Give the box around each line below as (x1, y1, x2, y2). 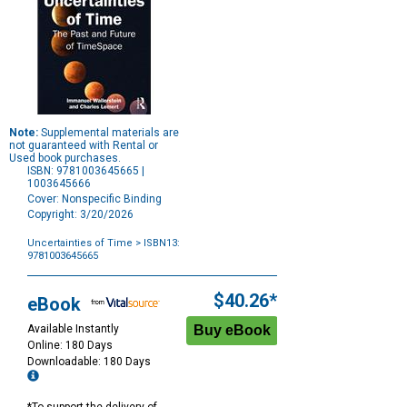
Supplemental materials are (38, 126, 179, 140)
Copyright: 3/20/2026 (27, 208, 134, 222)
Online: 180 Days (27, 339, 113, 352)
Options (26, 273, 65, 287)
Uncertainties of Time (27, 237, 133, 250)
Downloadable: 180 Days (27, 355, 154, 369)
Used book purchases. (9, 152, 121, 165)
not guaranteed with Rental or (9, 139, 158, 153)
